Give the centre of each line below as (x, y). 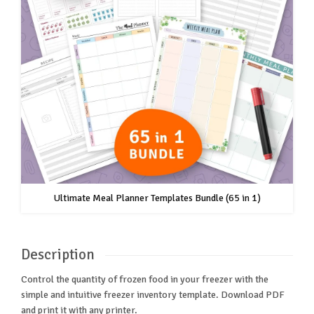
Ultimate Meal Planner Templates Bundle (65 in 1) (157, 198)
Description (58, 255)
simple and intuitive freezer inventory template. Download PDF (153, 295)
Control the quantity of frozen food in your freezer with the (145, 280)
